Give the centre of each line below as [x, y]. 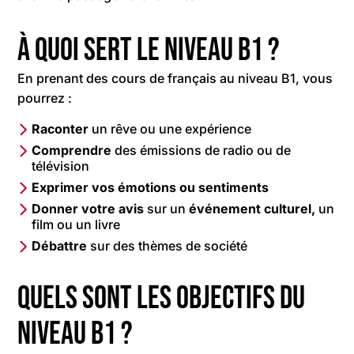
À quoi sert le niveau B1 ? [149, 50]
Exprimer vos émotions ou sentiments [151, 187]
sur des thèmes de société [168, 245]
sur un [165, 208]
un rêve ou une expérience [172, 128]
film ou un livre [76, 224]
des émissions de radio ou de [201, 150]
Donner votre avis [88, 208]
